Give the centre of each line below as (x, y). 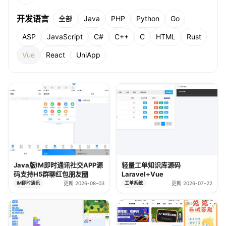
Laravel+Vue (143, 174)
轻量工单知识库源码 (151, 165)
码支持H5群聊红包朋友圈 (51, 174)
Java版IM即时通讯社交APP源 (58, 165)
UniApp (88, 55)
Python (148, 18)
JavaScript (65, 37)
